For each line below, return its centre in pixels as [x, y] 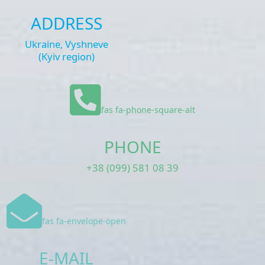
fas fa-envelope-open [84, 221]
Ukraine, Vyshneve [66, 44]
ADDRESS [66, 23]
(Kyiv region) [66, 56]
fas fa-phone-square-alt [148, 110]
